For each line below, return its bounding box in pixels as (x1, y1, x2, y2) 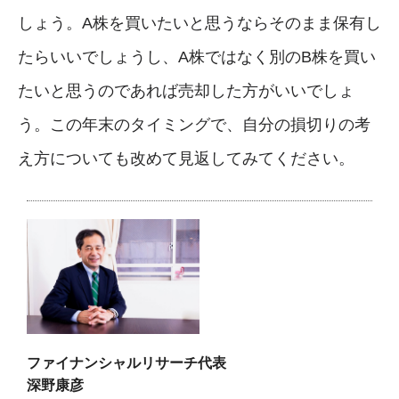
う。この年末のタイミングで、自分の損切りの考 (18, 116, 370, 134)
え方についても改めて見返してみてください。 (18, 150, 354, 168)
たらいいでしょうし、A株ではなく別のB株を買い (18, 48, 376, 67)
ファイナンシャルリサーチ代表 (27, 355, 226, 371)
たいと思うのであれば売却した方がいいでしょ (18, 82, 354, 101)
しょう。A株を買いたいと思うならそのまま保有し (18, 14, 381, 33)
